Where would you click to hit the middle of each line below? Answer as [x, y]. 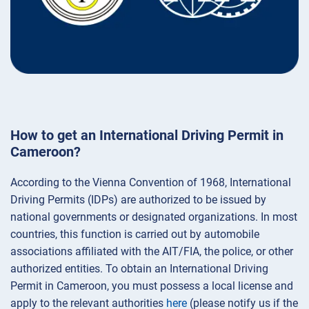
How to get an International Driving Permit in [147, 136]
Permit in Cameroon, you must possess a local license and [152, 286]
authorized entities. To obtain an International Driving [139, 269]
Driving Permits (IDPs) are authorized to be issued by [138, 200]
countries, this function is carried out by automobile [135, 235]
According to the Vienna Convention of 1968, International [151, 183]
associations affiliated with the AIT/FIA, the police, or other [152, 252]
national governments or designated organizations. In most [154, 217]
